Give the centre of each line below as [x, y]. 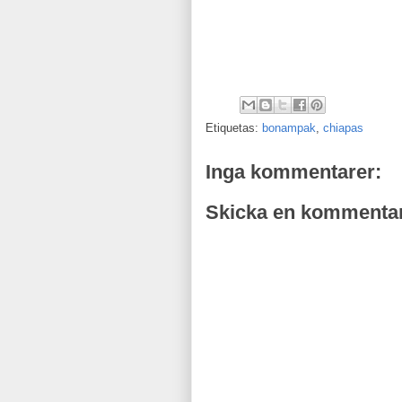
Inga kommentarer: [293, 171]
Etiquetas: [234, 127]
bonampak [289, 127]
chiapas [343, 127]
